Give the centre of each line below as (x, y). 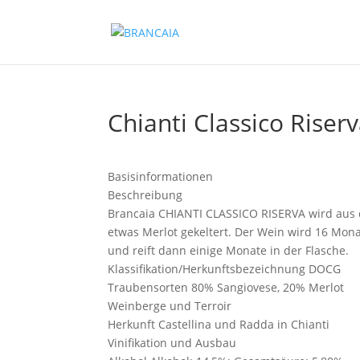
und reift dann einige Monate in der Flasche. (229, 250)
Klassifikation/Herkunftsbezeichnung (207, 269)
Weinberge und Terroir (170, 306)
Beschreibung (145, 195)
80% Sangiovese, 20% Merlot (266, 287)
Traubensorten (148, 287)
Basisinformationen (161, 176)
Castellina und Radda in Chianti (243, 324)
